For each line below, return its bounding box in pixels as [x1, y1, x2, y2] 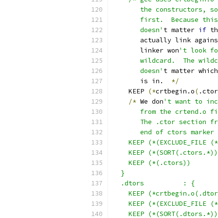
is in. [113, 77, 171, 85]
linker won [113, 46, 179, 54]
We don [136, 97, 163, 106]
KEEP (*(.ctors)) [113, 159, 191, 167]
